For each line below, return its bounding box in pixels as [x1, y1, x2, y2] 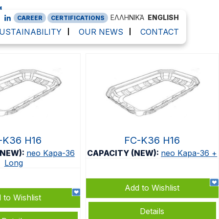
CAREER [17, 14, 43, 22]
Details [140, 206, 165, 216]
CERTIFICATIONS [50, 14, 105, 22]
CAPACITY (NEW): [87, 148, 161, 158]
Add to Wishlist [125, 183, 180, 193]
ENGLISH [147, 13, 179, 22]
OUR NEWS [78, 27, 123, 37]
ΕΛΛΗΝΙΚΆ [110, 13, 144, 22]
